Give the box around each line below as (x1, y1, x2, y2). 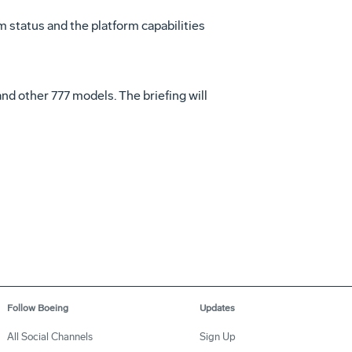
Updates (200, 302, 235, 313)
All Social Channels (7, 330, 93, 343)
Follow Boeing (7, 302, 68, 313)
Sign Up (200, 330, 236, 343)
